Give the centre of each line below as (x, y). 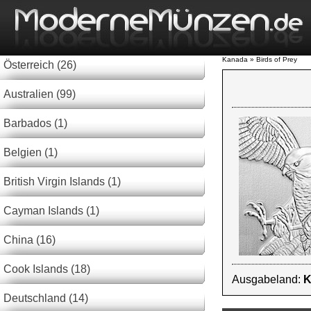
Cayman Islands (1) (51, 211)
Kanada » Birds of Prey (260, 59)
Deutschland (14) (46, 298)
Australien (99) (40, 94)
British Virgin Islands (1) (62, 182)
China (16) (30, 240)
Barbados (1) (35, 123)
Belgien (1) (31, 152)
